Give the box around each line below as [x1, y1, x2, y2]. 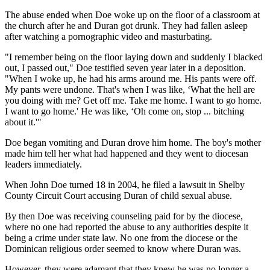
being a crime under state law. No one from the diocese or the [5, 233, 237, 243]
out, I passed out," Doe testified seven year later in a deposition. [5, 63, 246, 74]
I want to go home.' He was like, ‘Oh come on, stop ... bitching [5, 106, 244, 117]
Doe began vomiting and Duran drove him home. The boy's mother [5, 137, 261, 148]
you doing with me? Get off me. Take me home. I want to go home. [5, 95, 262, 106]
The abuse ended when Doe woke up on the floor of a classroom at [5, 10, 260, 20]
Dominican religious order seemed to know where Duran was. [5, 243, 241, 254]
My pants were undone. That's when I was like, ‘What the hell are [5, 84, 255, 95]
